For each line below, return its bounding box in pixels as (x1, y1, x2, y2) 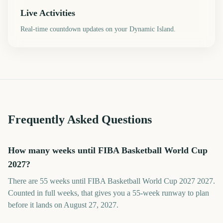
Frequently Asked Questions (8, 113, 152, 126)
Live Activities (20, 8, 75, 18)
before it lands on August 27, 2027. (8, 201, 118, 209)
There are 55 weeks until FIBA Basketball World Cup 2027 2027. (8, 177, 215, 185)
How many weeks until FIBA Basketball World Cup (8, 145, 208, 155)
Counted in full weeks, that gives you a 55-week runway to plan (8, 189, 209, 197)
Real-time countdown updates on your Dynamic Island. (20, 25, 176, 33)
